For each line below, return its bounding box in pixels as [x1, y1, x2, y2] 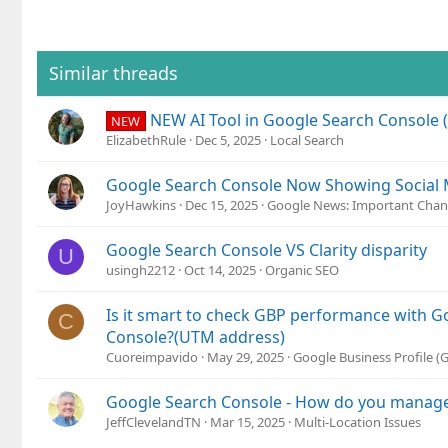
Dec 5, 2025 [195, 131, 261, 150]
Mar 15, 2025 [210, 413, 285, 432]
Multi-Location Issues [294, 413, 421, 432]
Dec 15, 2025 [185, 196, 258, 215]
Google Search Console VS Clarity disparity [106, 239, 427, 262]
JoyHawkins [106, 196, 176, 215]
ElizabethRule [106, 131, 186, 150]
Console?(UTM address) [106, 326, 285, 349]
